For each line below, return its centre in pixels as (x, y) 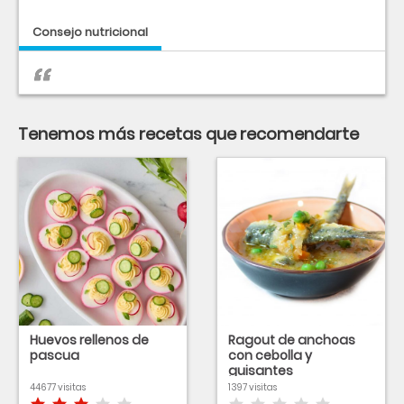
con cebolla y (270, 355)
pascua (55, 355)
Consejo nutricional (90, 32)
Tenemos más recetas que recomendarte (188, 134)
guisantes (261, 371)
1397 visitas (252, 387)
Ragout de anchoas (292, 340)
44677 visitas (58, 387)
